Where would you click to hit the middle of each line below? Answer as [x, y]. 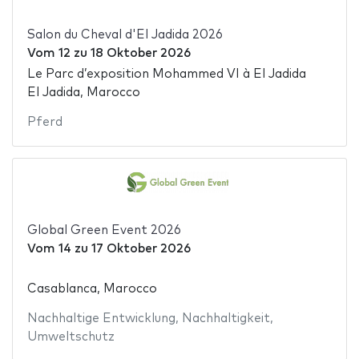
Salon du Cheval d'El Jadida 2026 [125, 34]
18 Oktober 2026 [140, 53]
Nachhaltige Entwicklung [101, 318]
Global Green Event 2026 [104, 231]
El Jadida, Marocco [83, 93]
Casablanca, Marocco [92, 288]
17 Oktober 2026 [141, 249]
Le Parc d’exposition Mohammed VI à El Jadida [166, 75]
